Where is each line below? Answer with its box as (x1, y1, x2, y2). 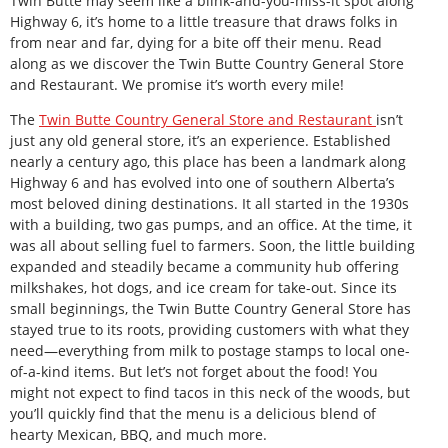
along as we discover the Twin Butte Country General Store (10, 53, 404, 73)
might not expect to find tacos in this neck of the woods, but (10, 382, 410, 402)
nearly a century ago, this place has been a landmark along (10, 151, 406, 171)
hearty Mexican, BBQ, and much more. (10, 424, 267, 444)
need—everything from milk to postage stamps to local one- (10, 340, 410, 360)
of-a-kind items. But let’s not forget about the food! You (10, 361, 378, 381)
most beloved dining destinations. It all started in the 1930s (10, 193, 409, 213)
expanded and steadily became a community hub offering (10, 256, 399, 276)
